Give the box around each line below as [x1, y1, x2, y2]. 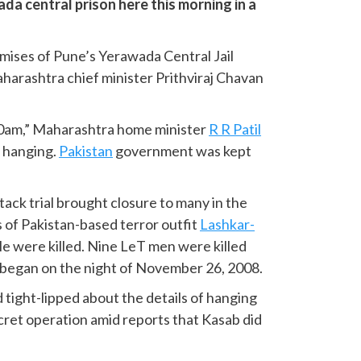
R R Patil [209, 119, 262, 138]
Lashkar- [200, 214, 255, 233]
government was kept [113, 141, 252, 160]
